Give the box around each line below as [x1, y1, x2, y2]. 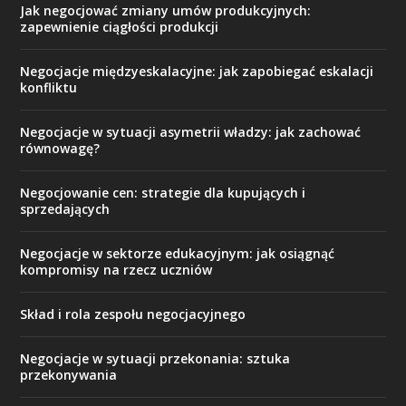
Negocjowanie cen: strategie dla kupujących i [20, 184, 306, 202]
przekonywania [20, 366, 118, 384]
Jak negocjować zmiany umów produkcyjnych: [20, 2, 312, 20]
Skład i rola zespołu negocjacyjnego [20, 305, 246, 324]
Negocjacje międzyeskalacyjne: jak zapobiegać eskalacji [20, 63, 374, 81]
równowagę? [20, 140, 101, 158]
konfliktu [20, 79, 78, 97]
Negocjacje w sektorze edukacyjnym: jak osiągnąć [20, 245, 335, 263]
